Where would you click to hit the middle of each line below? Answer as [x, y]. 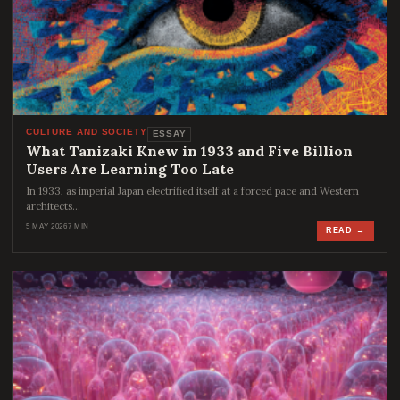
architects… [53, 206]
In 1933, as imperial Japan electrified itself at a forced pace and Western [192, 191]
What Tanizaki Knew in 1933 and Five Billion [189, 151]
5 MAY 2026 [47, 226]
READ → [345, 231]
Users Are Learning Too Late [130, 169]
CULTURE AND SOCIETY [87, 132]
